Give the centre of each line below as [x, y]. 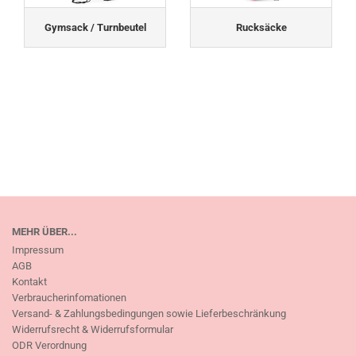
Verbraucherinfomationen [69, 298]
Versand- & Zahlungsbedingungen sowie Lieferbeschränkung [149, 314]
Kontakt [29, 282]
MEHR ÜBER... [44, 232]
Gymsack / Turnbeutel [95, 27]
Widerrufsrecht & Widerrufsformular [93, 330]
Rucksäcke [261, 27]
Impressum [38, 250]
